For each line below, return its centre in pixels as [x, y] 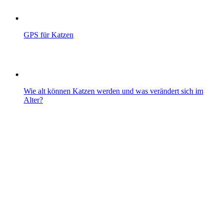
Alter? [33, 100]
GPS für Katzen [49, 35]
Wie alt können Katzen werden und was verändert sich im [113, 91]
